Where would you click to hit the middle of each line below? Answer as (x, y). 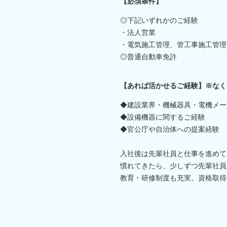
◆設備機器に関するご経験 (163, 117)
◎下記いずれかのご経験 (159, 20)
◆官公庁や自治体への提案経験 (170, 129)
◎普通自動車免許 (148, 56)
